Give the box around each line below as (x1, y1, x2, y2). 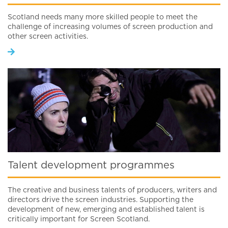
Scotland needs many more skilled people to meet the (8, 14, 197, 21)
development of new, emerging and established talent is (8, 206, 205, 213)
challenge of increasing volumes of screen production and (8, 23, 213, 31)
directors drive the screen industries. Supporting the (8, 196, 193, 204)
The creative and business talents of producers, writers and (8, 187, 217, 194)
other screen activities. (8, 33, 88, 40)
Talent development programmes (8, 160, 175, 170)
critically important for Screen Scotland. (8, 216, 150, 223)
